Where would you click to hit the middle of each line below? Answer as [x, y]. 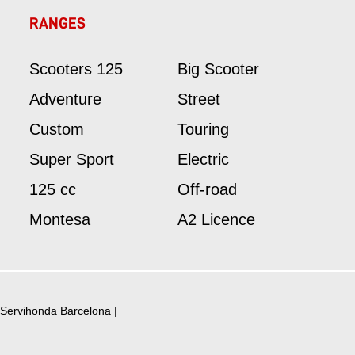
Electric [203, 160]
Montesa [59, 220]
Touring [203, 130]
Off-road [207, 190]
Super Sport [71, 160]
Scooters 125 [76, 69]
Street [198, 99]
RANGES [57, 23]
